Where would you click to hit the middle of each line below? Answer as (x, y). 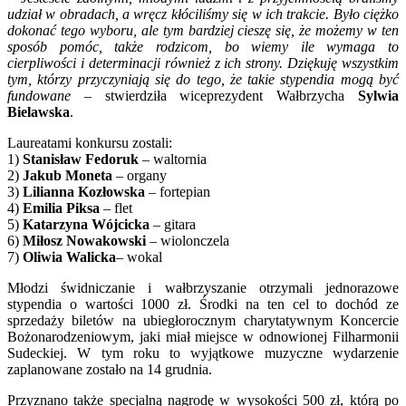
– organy (140, 175)
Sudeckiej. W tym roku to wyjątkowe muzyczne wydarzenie (203, 353)
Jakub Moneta (68, 175)
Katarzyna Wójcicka (86, 224)
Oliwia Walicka (69, 256)
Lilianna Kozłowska (84, 191)
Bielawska (39, 111)
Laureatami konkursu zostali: (90, 142)
